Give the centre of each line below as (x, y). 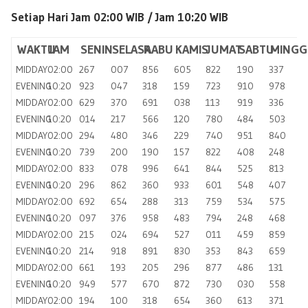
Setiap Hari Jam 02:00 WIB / (83, 16)
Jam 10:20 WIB (194, 16)
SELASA (132, 49)
